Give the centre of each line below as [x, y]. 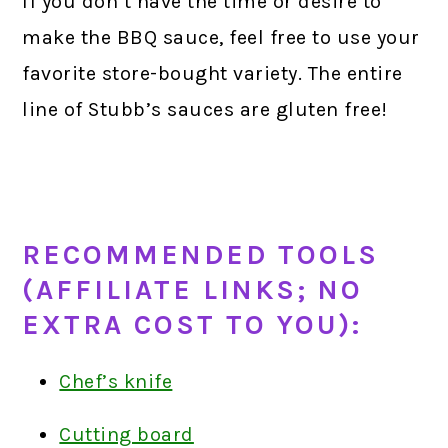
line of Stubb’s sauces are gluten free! [205, 109]
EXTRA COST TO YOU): [192, 324]
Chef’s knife [116, 381]
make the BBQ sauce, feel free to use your [221, 37]
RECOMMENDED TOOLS [201, 254]
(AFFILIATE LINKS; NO [193, 289]
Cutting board [126, 434]
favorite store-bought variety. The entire [212, 73]
